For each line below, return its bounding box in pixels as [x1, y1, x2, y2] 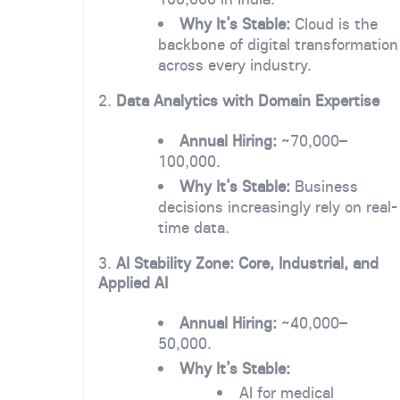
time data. [157, 217, 229, 238]
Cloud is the [290, 12, 379, 34]
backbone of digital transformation [157, 33, 398, 54]
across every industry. [157, 54, 312, 75]
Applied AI [98, 272, 168, 294]
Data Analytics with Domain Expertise [116, 90, 379, 112]
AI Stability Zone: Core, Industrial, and [116, 253, 379, 274]
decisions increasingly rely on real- [157, 196, 397, 218]
